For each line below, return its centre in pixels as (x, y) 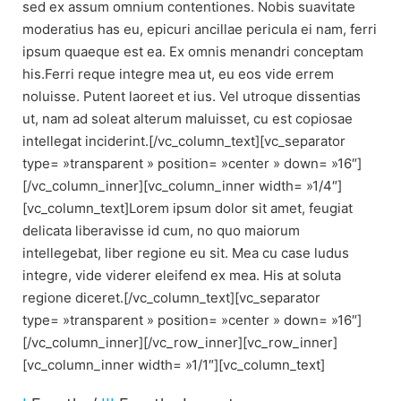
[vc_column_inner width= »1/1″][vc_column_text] (174, 364)
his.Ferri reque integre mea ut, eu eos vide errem (178, 73)
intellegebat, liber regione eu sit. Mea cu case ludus (186, 252)
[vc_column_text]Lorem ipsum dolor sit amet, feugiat (188, 208)
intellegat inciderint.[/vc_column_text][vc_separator (184, 141)
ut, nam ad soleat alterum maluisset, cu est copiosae (188, 118)
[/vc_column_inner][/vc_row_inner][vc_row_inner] (180, 342)
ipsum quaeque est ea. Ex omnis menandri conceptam (193, 51)
